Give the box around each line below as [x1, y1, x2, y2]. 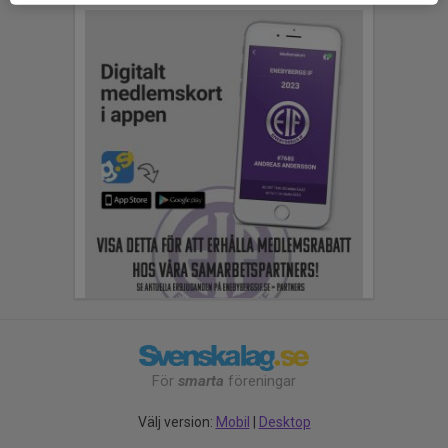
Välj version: [137, 414, 216, 431]
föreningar [224, 372, 296, 391]
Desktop [258, 414, 311, 431]
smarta [178, 372, 224, 391]
